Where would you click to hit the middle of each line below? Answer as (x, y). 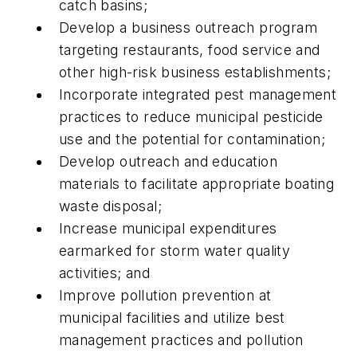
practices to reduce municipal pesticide (191, 116)
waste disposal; (111, 206)
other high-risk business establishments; (195, 72)
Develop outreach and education (168, 161)
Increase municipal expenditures (168, 228)
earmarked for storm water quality (175, 250)
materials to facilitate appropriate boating (197, 183)
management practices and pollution (181, 339)
